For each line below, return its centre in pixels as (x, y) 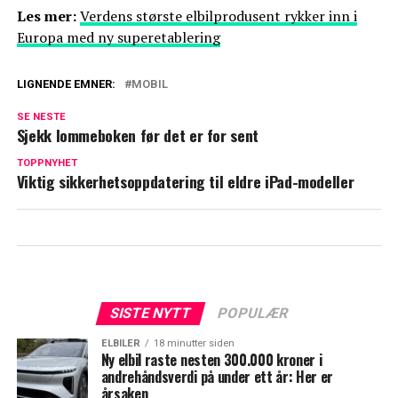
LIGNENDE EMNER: (66, 84)
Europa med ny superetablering (118, 38)
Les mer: (48, 16)
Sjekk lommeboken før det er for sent (137, 135)
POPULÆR (253, 314)
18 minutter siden (194, 344)
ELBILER (120, 344)
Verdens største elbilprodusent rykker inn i (218, 16)
